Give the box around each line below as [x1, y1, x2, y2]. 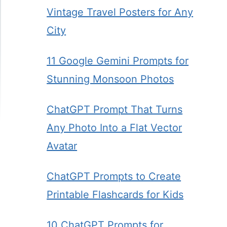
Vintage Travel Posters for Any [47, 6, 194, 18]
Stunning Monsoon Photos [47, 73, 174, 85]
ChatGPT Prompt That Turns [47, 103, 183, 116]
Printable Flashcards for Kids [47, 188, 184, 201]
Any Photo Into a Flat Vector [47, 122, 182, 134]
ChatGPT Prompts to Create [47, 170, 181, 182]
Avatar [47, 140, 78, 152]
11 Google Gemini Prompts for [47, 55, 189, 67]
